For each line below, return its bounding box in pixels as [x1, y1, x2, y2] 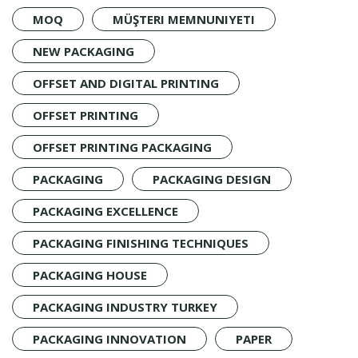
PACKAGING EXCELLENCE [33, 202, 178, 219]
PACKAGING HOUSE [33, 266, 147, 283]
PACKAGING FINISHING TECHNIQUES [33, 234, 249, 251]
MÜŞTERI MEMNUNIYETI [113, 10, 255, 27]
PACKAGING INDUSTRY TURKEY [33, 298, 217, 315]
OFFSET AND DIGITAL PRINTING [33, 74, 219, 91]
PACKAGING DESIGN [153, 170, 271, 187]
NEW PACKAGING [33, 42, 134, 59]
